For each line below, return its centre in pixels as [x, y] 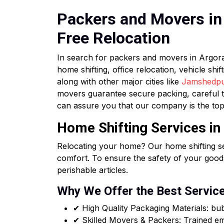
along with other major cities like [119, 81]
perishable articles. [92, 170]
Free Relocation [113, 38]
